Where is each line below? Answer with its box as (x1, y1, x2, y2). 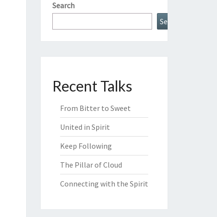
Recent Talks (52, 77, 132, 94)
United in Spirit (60, 122, 110, 132)
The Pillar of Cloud (60, 160, 122, 170)
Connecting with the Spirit (60, 179, 148, 188)
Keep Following (60, 141, 112, 151)
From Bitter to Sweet (60, 103, 131, 113)
